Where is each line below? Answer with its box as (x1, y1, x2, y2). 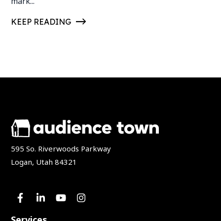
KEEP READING (11, 17, 72, 27)
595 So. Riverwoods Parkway (11, 144, 111, 154)
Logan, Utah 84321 (11, 157, 77, 167)
